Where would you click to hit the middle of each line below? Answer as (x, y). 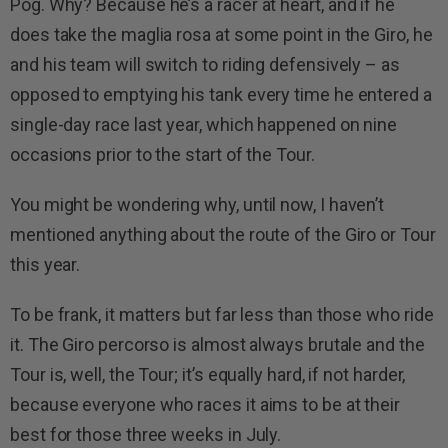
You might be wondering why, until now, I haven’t (197, 205)
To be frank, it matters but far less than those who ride (222, 315)
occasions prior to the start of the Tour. (162, 155)
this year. (45, 265)
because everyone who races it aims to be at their (205, 405)
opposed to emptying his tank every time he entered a (221, 95)
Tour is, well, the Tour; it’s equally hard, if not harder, (208, 375)
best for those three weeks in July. (146, 435)
